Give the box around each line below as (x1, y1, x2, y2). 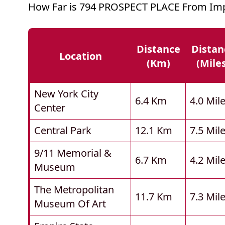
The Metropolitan (34, 183, 114, 197)
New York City (34, 87, 98, 101)
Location (59, 49, 102, 63)
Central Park (34, 124, 91, 138)
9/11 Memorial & (34, 146, 111, 160)
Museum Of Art (34, 197, 106, 211)
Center (34, 101, 65, 115)
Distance (137, 42, 180, 56)
